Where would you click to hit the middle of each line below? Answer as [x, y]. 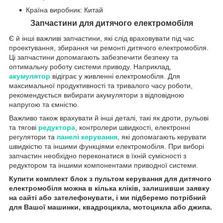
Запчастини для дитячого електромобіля [111, 23]
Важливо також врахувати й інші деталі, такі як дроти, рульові [109, 118]
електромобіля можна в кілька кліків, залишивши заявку [109, 188]
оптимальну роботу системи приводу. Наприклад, [90, 66]
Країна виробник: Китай [64, 10]
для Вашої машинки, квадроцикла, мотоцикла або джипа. [111, 207]
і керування [97, 137]
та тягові [24, 127]
